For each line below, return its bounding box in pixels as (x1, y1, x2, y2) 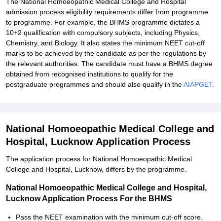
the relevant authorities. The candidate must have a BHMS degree (6, 60, 213, 68)
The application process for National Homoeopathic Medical (6, 155, 192, 163)
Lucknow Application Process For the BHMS (6, 194, 172, 203)
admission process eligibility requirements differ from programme (6, 8, 208, 16)
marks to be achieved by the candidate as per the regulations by (6, 49, 206, 57)
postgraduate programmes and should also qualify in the (6, 80, 184, 88)
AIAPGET (184, 80, 212, 88)
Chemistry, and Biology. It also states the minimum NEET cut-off (6, 39, 205, 47)
